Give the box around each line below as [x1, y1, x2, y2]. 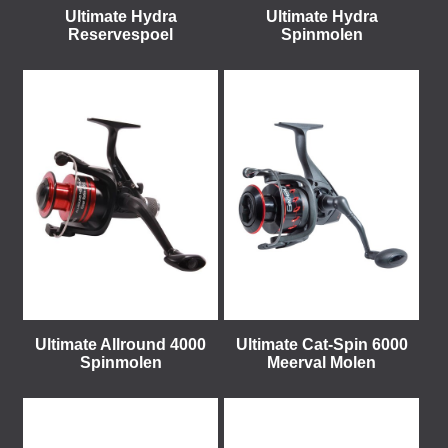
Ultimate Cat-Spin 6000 [235, 336, 408, 353]
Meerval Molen [267, 354, 376, 371]
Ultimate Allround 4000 [35, 336, 206, 353]
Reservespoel [68, 26, 173, 43]
